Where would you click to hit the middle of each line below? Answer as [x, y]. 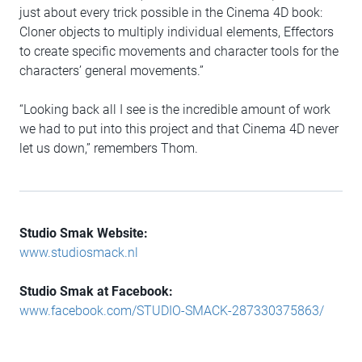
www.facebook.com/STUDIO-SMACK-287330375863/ [172, 311]
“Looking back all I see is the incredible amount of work [175, 110]
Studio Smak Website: [84, 234]
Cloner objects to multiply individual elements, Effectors [177, 32]
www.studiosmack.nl [79, 253]
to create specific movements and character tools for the [179, 52]
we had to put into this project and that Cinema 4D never [179, 129]
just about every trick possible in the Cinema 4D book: [171, 13]
